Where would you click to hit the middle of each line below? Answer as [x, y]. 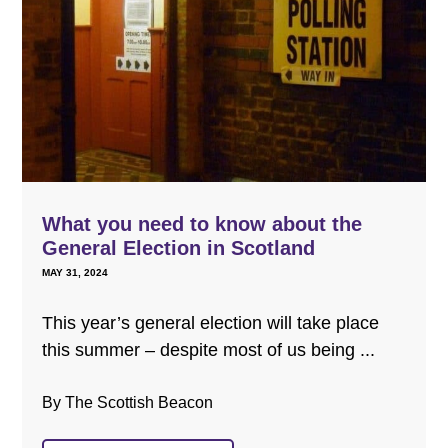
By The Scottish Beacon [127, 402]
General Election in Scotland [178, 247]
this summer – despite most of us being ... [208, 349]
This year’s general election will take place [210, 322]
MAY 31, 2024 [74, 272]
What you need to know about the [201, 223]
